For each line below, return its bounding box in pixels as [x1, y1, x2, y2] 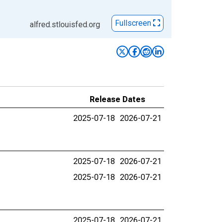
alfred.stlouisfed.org [30, 20, 100, 29]
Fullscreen [115, 18, 153, 28]
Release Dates [90, 95, 145, 104]
